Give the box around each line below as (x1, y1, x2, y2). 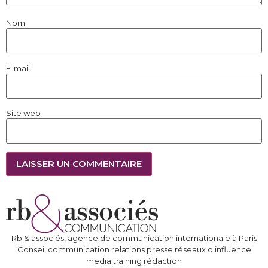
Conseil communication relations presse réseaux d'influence (17, 244, 251, 254)
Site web (6, 108, 41, 118)
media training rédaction (86, 255, 182, 266)
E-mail (6, 63, 30, 73)
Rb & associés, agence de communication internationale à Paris (11, 233, 257, 243)
